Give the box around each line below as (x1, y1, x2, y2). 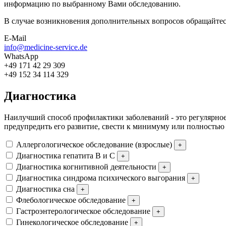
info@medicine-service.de (4, 42, 87, 51)
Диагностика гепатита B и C (16, 151, 115, 160)
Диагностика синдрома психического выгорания (16, 173, 185, 182)
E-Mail (4, 33, 26, 42)
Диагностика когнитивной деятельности (16, 162, 156, 171)
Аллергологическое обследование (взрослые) (16, 140, 172, 149)
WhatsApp (4, 51, 38, 61)
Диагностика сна (16, 184, 75, 193)
